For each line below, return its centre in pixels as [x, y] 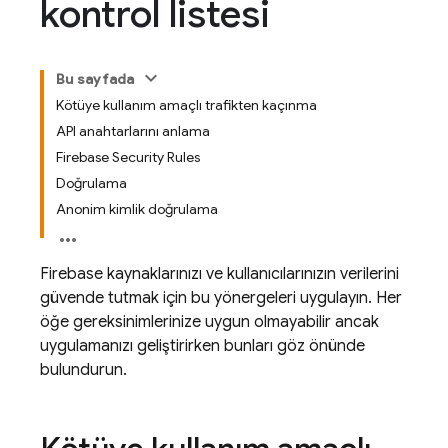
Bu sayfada [95, 79]
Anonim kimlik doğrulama [137, 209]
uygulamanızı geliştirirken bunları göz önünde [202, 346]
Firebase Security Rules [128, 157]
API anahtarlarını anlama [133, 131]
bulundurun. [83, 370]
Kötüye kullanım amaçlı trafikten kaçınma [186, 105]
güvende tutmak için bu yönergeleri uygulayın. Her [221, 298]
